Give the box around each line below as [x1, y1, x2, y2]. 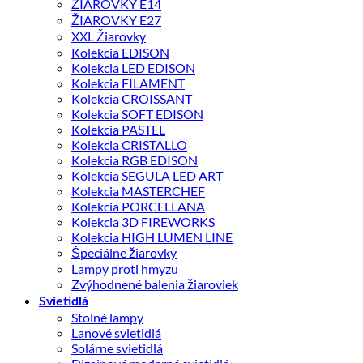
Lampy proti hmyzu [71, 260, 178, 276]
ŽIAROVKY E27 [71, 11, 161, 28]
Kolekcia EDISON [71, 44, 169, 60]
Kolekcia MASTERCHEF [71, 182, 205, 199]
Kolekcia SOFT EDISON [71, 105, 203, 122]
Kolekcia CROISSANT [71, 90, 192, 106]
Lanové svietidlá [71, 324, 161, 340]
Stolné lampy [71, 309, 143, 325]
